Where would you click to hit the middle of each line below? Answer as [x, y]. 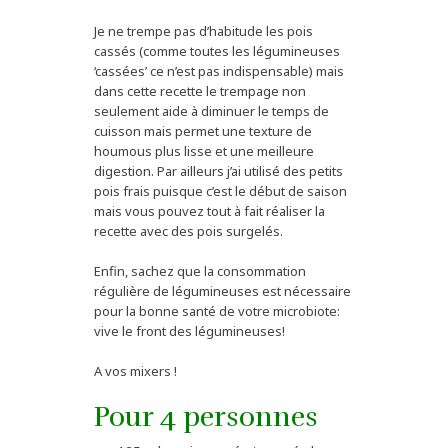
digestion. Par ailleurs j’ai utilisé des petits [218, 171]
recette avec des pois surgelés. [188, 231]
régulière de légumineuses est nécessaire [222, 291]
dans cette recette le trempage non [200, 91]
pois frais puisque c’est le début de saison [220, 191]
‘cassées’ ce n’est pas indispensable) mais [219, 71]
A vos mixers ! [135, 371]
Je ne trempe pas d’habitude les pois [203, 31]
